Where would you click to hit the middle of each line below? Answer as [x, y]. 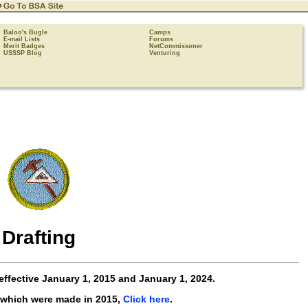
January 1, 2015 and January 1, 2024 [127, 278]
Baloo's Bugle [25, 32]
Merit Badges [24, 46]
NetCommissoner [176, 46]
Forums [161, 39]
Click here [146, 299]
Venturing [165, 53]
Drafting [38, 237]
